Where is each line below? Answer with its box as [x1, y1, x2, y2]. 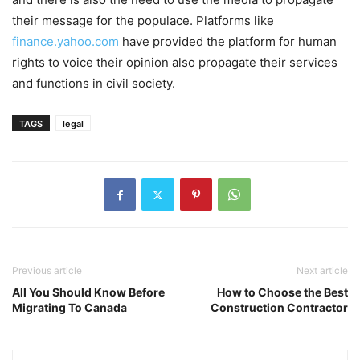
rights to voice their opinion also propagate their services [12, 55, 337, 71]
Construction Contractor [211, 301, 348, 315]
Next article [297, 264, 348, 277]
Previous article [12, 264, 82, 277]
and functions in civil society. [12, 76, 175, 92]
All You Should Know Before [12, 285, 165, 300]
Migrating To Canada [12, 301, 127, 315]
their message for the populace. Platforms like [12, 13, 274, 29]
